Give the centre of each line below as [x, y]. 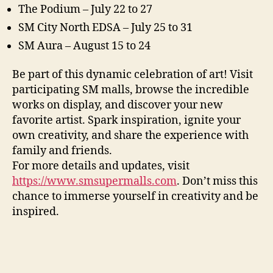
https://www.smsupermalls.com [94, 182]
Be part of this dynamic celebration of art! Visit [133, 75]
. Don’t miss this [217, 182]
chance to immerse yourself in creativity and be [135, 197]
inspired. [36, 212]
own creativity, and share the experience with [130, 136]
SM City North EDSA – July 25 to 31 [105, 27]
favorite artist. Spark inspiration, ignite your [126, 121]
